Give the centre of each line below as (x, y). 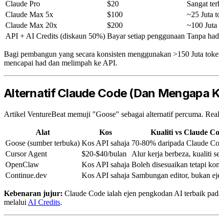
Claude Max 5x (29, 14)
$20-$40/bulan (104, 153)
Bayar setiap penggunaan (146, 36)
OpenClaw (22, 164)
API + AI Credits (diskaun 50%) (55, 36)
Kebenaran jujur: (33, 193)
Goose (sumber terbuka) (43, 143)
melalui (16, 202)
